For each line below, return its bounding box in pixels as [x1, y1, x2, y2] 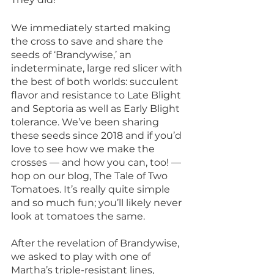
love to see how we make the [11, 143, 157, 155]
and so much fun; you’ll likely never [11, 197, 184, 209]
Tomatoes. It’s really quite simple [11, 183, 172, 196]
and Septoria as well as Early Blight [11, 103, 182, 115]
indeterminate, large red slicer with [11, 62, 185, 75]
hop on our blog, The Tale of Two [11, 170, 170, 182]
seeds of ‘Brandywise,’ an [11, 49, 134, 61]
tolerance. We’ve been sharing [11, 116, 161, 128]
